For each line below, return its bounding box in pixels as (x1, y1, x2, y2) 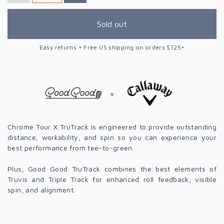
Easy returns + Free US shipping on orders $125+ (39, 43, 185, 51)
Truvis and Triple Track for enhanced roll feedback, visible (7, 174, 216, 183)
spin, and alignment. (7, 185, 75, 194)
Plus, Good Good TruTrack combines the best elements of (7, 164, 216, 173)
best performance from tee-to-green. (7, 143, 134, 152)
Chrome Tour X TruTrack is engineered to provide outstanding (7, 122, 216, 131)
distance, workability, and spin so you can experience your (7, 132, 216, 141)
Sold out (97, 19, 127, 28)
